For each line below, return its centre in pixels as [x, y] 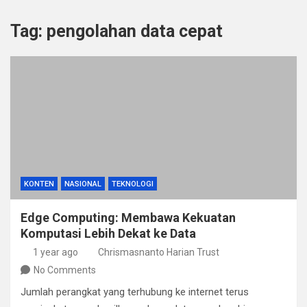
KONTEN [39, 184]
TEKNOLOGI [133, 184]
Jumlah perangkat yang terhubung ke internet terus [135, 292]
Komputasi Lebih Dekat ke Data [108, 233]
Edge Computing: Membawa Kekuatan [128, 218]
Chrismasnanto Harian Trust [159, 252]
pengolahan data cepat [135, 31]
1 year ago [55, 252]
